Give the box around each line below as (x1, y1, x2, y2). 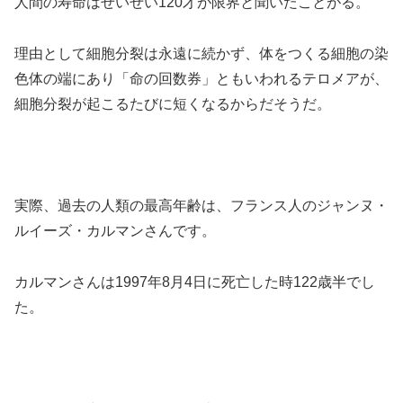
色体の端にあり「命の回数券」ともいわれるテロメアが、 (14, 70, 389, 86)
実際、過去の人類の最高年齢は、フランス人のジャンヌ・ (14, 198, 389, 214)
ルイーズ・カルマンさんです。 (14, 223, 216, 239)
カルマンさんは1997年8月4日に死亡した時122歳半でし (14, 274, 375, 291)
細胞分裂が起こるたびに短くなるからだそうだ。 (14, 95, 331, 112)
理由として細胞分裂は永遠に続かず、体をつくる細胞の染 (14, 45, 389, 61)
